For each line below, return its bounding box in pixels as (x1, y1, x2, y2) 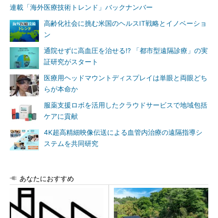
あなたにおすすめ (19, 174, 74, 182)
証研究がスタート (44, 58, 98, 66)
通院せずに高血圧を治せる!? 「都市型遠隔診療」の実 (44, 47, 208, 54)
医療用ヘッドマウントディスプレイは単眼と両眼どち (44, 74, 207, 82)
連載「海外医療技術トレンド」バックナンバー (10, 3, 153, 11)
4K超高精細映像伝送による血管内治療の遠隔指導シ (44, 128, 202, 136)
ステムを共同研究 (44, 140, 98, 147)
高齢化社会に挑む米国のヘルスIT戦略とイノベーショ (44, 19, 207, 27)
